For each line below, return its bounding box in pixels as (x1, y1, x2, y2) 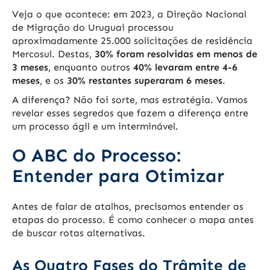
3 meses (12, 61, 48, 74)
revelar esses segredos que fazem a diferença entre (12, 107, 248, 119)
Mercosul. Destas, (12, 48, 95, 60)
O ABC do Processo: (12, 145, 181, 167)
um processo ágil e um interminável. (12, 121, 178, 133)
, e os (40, 75, 67, 87)
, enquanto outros (48, 61, 133, 74)
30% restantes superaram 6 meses (67, 75, 222, 87)
